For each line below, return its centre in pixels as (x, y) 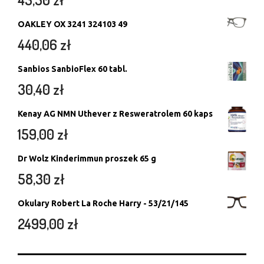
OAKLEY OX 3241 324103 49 (72, 24)
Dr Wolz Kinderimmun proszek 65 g (87, 158)
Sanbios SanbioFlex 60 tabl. (72, 69)
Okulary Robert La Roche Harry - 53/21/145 (103, 203)
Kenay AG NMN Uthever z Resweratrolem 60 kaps (115, 113)
